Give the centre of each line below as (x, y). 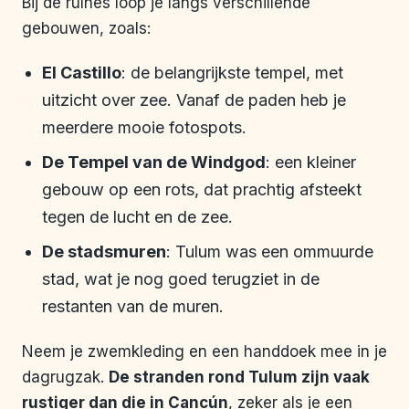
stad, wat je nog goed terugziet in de (181, 279)
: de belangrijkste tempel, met (232, 73)
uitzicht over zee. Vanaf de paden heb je (194, 100)
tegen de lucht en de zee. (137, 217)
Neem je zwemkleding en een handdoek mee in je (204, 352)
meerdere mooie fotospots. (144, 128)
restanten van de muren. (133, 307)
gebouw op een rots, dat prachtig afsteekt (202, 190)
